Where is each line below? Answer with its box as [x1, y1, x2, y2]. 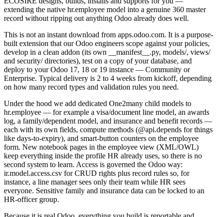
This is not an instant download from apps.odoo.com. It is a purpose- [4, 31, 213, 39]
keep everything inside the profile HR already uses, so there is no [4, 152, 202, 160]
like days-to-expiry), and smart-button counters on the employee [4, 134, 199, 143]
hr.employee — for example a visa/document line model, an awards [4, 108, 209, 117]
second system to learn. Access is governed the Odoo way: [4, 160, 183, 169]
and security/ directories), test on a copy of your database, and [4, 57, 192, 65]
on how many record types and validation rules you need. [4, 83, 179, 92]
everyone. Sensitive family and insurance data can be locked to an [4, 186, 204, 195]
